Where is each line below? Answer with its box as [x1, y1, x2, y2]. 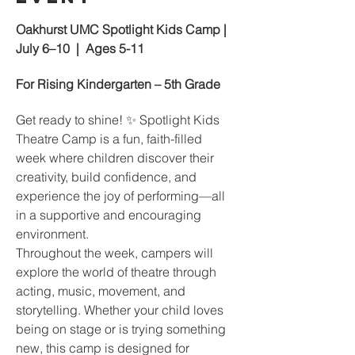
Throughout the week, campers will [16, 245, 216, 261]
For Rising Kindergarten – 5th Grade [16, 76, 220, 92]
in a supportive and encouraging [16, 207, 204, 223]
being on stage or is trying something [16, 321, 229, 337]
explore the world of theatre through [16, 264, 219, 280]
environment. [16, 226, 89, 242]
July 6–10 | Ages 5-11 [16, 40, 144, 56]
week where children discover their [16, 150, 217, 166]
